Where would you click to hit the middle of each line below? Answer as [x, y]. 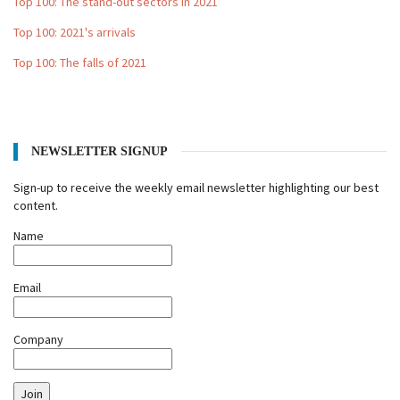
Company [38, 339]
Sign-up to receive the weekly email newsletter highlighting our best [196, 187]
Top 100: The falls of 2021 [80, 62]
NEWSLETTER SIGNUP [100, 151]
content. [36, 205]
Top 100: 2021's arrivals [76, 32]
